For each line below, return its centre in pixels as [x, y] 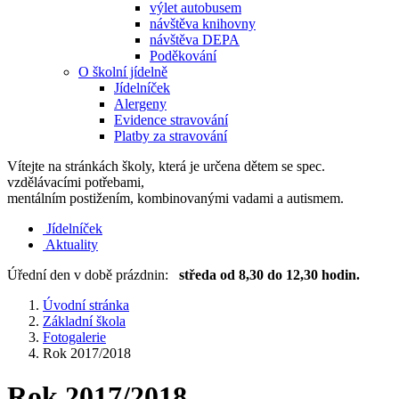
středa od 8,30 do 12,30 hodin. [269, 275]
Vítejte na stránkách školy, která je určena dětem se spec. [166, 166]
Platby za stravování [171, 136]
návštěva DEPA [195, 40]
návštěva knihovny [203, 24]
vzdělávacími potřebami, [76, 182]
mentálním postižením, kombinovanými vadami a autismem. [175, 198]
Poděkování [183, 56]
